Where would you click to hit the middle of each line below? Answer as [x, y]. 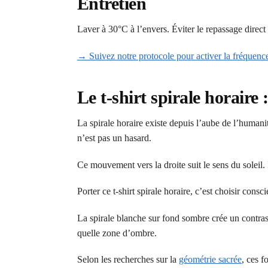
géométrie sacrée [210, 260]
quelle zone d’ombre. [117, 233]
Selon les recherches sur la [128, 260]
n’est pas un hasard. [114, 138]
